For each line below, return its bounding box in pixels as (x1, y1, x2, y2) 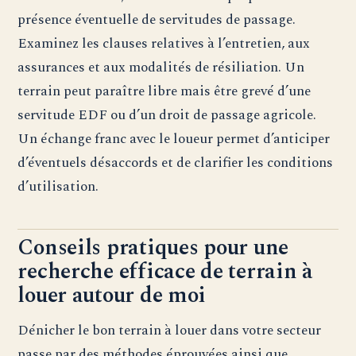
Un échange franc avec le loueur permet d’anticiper (17, 128, 331, 150)
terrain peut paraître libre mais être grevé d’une (17, 80, 311, 103)
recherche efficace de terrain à (17, 255, 313, 289)
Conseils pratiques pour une (17, 231, 289, 265)
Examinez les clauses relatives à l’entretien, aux (17, 33, 311, 55)
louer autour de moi (17, 279, 207, 313)
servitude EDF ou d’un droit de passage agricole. (17, 104, 317, 126)
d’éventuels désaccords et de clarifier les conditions (17, 152, 334, 174)
